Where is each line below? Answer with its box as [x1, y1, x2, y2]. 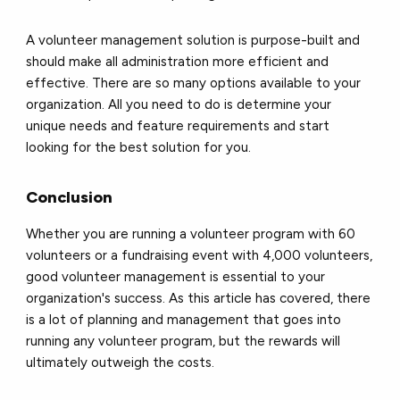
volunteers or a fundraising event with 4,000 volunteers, [26, 246, 373, 263]
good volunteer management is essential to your [26, 268, 326, 285]
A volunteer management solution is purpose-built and [26, 31, 361, 48]
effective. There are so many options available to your [26, 74, 362, 91]
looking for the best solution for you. [26, 138, 255, 155]
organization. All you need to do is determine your [26, 96, 332, 112]
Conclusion [26, 187, 113, 207]
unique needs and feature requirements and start [26, 117, 330, 134]
